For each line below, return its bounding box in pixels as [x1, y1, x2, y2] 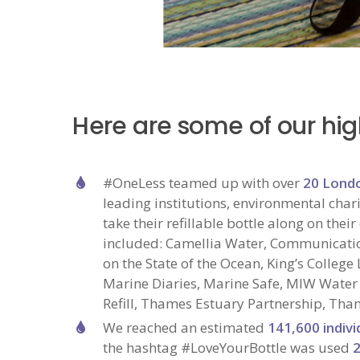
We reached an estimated [103, 318, 268, 337]
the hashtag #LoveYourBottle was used [103, 338, 354, 358]
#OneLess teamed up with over [103, 174, 304, 193]
